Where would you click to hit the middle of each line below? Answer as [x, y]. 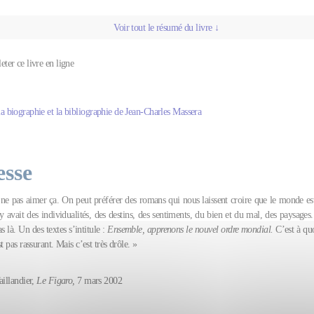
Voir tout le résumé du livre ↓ [166, 27]
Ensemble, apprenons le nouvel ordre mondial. [190, 230]
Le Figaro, [56, 281]
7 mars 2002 [98, 281]
